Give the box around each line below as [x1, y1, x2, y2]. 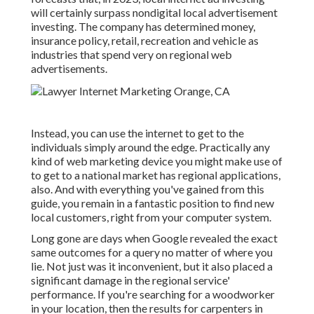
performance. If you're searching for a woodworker [31, 287, 275, 301]
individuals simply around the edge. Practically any [31, 140, 270, 154]
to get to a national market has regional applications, [31, 168, 280, 182]
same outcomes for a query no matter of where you [31, 245, 273, 259]
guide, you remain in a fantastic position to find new [31, 196, 274, 210]
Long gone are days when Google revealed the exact [31, 231, 278, 245]
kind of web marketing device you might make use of [31, 154, 282, 168]
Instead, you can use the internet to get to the [31, 126, 244, 140]
